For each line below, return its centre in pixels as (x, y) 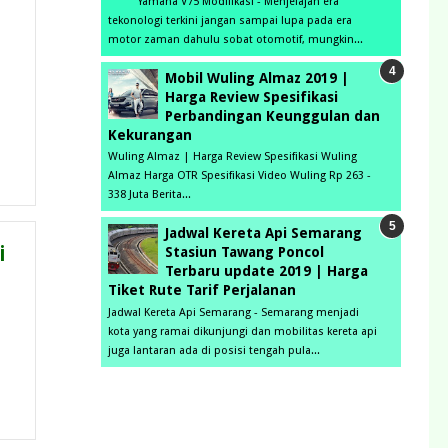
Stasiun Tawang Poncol (244, 252)
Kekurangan (150, 134)
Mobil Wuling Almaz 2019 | (257, 77)
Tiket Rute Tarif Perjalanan (202, 290)
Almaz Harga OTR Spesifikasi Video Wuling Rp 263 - (239, 176)
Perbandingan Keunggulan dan (272, 115)
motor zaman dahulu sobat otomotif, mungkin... (235, 40)
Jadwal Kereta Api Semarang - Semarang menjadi (233, 312)
